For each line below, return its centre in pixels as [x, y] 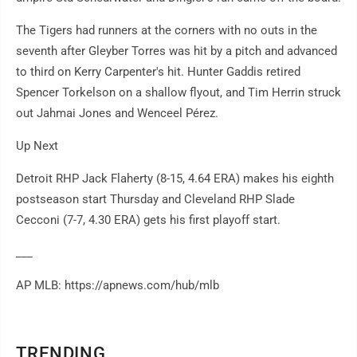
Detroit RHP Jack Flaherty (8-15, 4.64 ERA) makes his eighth [175, 179]
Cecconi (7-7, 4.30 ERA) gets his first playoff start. [148, 220]
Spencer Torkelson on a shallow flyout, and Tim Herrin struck [178, 93]
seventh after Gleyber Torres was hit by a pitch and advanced [177, 51]
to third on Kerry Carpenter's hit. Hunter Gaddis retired [158, 72]
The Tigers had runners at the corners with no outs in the [167, 31]
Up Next [37, 146]
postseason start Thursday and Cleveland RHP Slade [155, 200]
